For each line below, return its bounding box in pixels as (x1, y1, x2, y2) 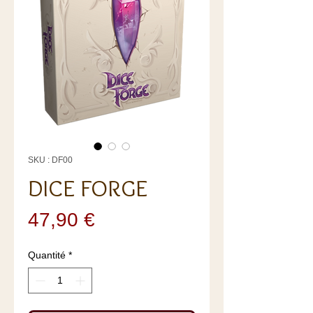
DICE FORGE (28, 173, 147, 203)
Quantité (28, 249, 66, 261)
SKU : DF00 (28, 155, 73, 166)
